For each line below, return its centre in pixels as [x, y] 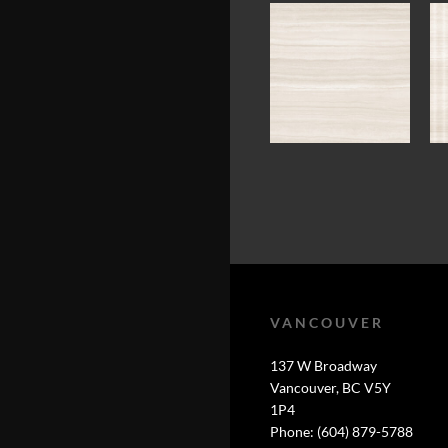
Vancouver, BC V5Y [330, 387]
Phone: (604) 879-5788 [341, 431]
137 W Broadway [323, 365]
